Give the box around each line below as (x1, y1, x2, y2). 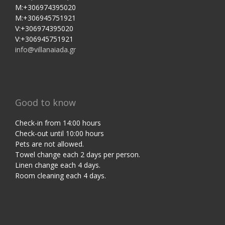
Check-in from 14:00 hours (15, 118, 101, 128)
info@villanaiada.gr (15, 45, 76, 54)
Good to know (15, 96, 76, 108)
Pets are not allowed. (15, 139, 84, 149)
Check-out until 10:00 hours (15, 129, 104, 138)
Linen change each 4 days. (15, 160, 100, 170)
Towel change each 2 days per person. (15, 150, 140, 159)
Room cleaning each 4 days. (15, 171, 108, 180)
